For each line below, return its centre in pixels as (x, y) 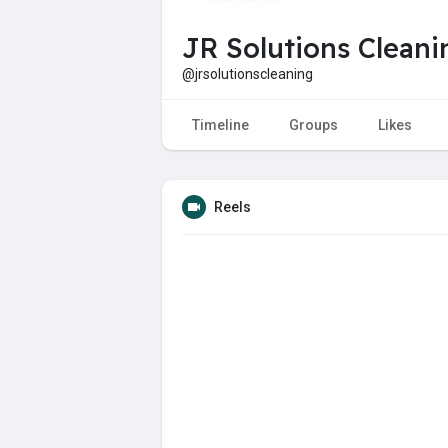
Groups (313, 124)
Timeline (220, 124)
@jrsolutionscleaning (247, 73)
